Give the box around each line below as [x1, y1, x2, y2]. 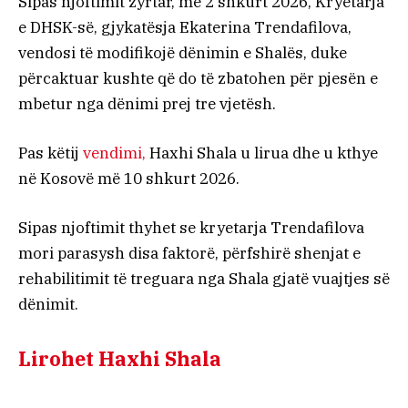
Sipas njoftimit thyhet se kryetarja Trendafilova [18, 218, 364, 239]
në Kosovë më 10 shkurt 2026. [18, 168, 240, 189]
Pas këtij [18, 143, 83, 164]
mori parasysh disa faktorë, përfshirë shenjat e [18, 243, 361, 264]
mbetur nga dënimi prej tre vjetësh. [18, 94, 276, 115]
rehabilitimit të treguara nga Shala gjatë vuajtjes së [18, 269, 390, 290]
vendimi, [83, 143, 146, 164]
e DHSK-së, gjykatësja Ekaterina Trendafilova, [18, 17, 352, 38]
